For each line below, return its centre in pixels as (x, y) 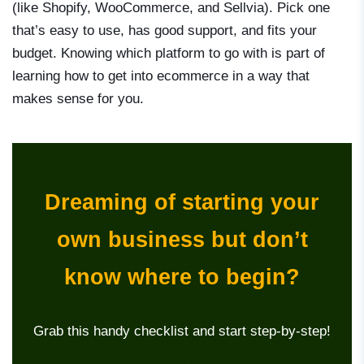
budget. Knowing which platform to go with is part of (169, 53)
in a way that (269, 76)
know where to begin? (182, 277)
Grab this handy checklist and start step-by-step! (182, 331)
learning (38, 76)
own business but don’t (182, 239)
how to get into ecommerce (146, 76)
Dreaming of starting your (182, 202)
